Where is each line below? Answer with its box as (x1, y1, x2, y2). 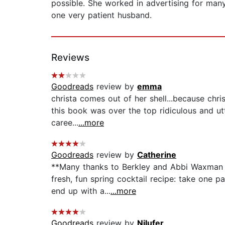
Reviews (51, 52, 89, 64)
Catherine (137, 150, 176, 160)
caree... (51, 118, 78, 128)
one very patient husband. (51, 10, 152, 21)
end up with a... (51, 186, 110, 196)
